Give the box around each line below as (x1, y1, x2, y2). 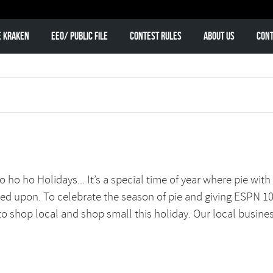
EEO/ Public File (51, 30, 108, 42)
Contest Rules (129, 30, 182, 42)
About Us (203, 30, 235, 42)
